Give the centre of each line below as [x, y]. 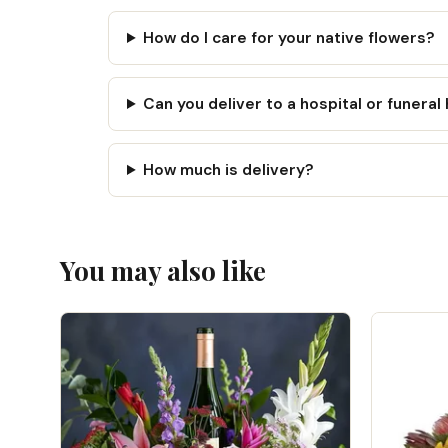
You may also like [163, 270]
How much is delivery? [229, 170]
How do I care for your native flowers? [289, 38]
